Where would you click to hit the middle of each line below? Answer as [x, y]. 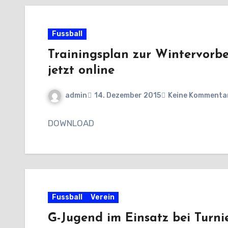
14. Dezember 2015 [127, 96]
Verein [103, 197]
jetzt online [81, 71]
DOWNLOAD [71, 123]
